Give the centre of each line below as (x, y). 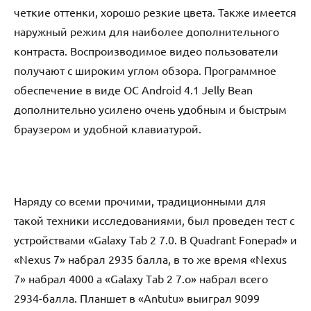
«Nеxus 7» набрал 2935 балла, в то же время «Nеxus (150, 259)
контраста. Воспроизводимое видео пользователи (146, 51)
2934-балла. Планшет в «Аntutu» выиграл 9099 (137, 298)
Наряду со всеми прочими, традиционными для (140, 201)
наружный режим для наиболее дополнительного (146, 32)
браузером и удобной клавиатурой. (108, 129)
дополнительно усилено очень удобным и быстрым (150, 109)
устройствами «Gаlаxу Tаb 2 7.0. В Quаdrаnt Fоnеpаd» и (155, 240)
